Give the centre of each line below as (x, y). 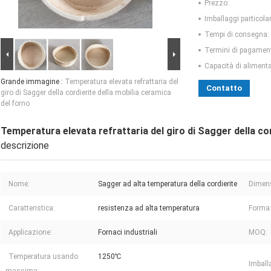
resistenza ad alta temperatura (149, 208)
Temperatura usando (43, 257)
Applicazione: (30, 233)
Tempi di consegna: (237, 35)
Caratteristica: (32, 208)
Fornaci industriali (128, 233)
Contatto (224, 88)
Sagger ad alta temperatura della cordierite (168, 184)
